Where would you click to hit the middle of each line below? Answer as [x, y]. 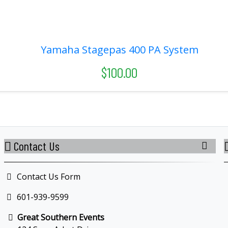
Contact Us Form [47, 176]
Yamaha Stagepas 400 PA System [119, 49]
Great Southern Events [61, 217]
